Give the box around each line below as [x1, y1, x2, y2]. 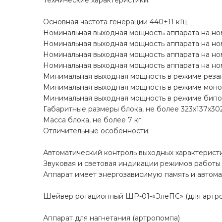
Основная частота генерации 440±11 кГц [43, 17, 187, 27]
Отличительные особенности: [43, 126, 150, 136]
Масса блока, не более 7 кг [43, 115, 141, 125]
